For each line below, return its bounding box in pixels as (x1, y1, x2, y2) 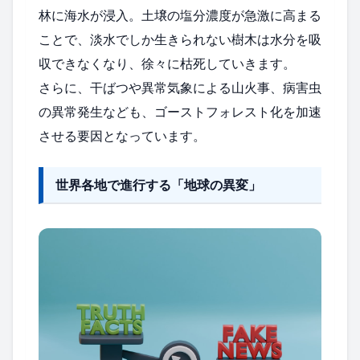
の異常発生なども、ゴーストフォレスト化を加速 (39, 102, 321, 121)
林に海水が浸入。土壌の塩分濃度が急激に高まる (39, 6, 321, 24)
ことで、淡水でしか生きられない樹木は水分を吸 (39, 30, 321, 48)
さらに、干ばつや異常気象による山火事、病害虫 (39, 78, 321, 96)
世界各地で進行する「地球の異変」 (55, 175, 261, 194)
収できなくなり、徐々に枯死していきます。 (39, 54, 296, 72)
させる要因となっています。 (39, 126, 206, 145)
